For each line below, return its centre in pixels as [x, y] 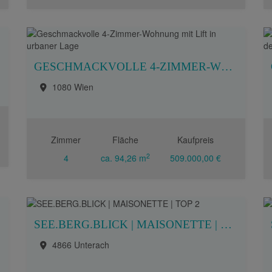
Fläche [125, 140]
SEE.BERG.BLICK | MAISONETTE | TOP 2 [226, 224]
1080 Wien [73, 87]
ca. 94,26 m [124, 158]
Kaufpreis [195, 140]
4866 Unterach [81, 245]
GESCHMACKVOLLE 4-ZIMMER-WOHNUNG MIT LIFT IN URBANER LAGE [227, 66]
